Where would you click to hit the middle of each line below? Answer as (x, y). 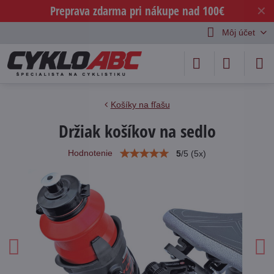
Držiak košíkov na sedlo (137, 131)
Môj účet (238, 32)
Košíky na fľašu (140, 105)
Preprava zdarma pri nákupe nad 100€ (137, 11)
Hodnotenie (90, 153)
